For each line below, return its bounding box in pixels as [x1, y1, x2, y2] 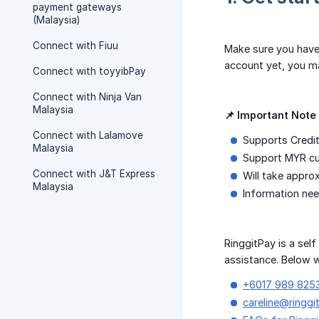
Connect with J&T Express [33, 168, 155, 179]
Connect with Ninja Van [33, 91, 142, 103]
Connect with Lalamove [33, 130, 143, 141]
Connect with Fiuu [33, 40, 118, 51]
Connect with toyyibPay [33, 66, 146, 77]
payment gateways [33, 1, 122, 13]
